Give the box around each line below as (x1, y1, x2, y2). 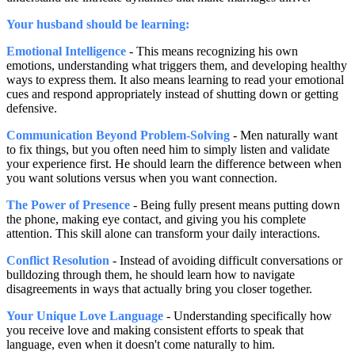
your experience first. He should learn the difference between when (6, 157, 342, 171)
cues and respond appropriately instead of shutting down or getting (6, 87, 338, 101)
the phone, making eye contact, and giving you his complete (6, 212, 306, 227)
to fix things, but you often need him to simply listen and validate (6, 143, 330, 157)
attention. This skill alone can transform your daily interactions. (6, 227, 320, 241)
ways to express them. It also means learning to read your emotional (6, 73, 344, 87)
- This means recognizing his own (126, 44, 298, 59)
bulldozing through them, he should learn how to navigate (6, 268, 295, 282)
